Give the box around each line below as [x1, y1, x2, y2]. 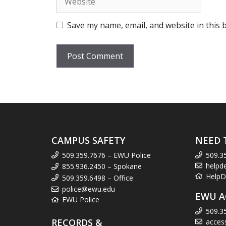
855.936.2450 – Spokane [62, 161, 142, 172]
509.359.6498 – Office [62, 173, 133, 183]
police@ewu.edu [62, 184, 115, 194]
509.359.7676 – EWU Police [62, 150, 151, 160]
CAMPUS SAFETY [51, 134, 125, 146]
